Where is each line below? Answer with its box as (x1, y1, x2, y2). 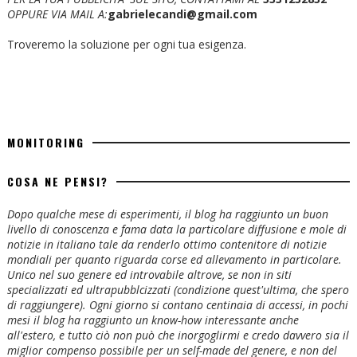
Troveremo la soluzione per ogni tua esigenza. (6, 37, 246, 53)
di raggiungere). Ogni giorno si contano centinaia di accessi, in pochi (6, 297, 348, 313)
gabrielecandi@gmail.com (107, 6, 257, 22)
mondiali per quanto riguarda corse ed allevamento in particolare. (6, 252, 342, 268)
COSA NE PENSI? (6, 173, 108, 190)
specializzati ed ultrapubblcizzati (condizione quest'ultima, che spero (6, 282, 349, 298)
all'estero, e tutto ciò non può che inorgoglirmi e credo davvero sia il (6, 328, 349, 343)
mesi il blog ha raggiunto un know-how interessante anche (6, 312, 299, 328)
